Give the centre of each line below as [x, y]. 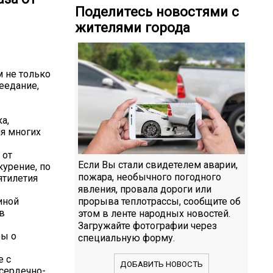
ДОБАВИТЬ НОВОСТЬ [161, 264]
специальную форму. [126, 238]
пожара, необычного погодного [150, 177]
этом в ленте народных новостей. [154, 213]
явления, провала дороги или [145, 189]
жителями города [133, 28]
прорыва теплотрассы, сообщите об [159, 201]
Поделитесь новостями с [157, 12]
